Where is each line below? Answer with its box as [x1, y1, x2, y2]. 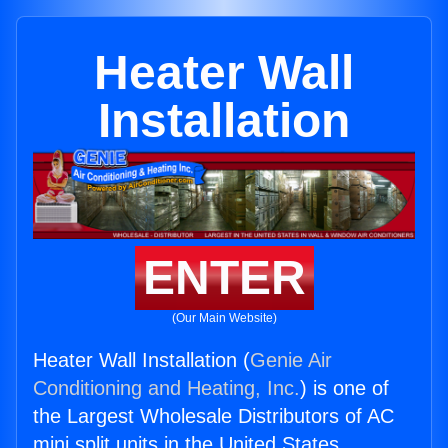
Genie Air [250, 349, 332, 372]
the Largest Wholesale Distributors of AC [33, 405, 394, 428]
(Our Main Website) [171, 311, 277, 326]
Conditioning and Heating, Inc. [33, 377, 300, 400]
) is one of [300, 377, 389, 400]
